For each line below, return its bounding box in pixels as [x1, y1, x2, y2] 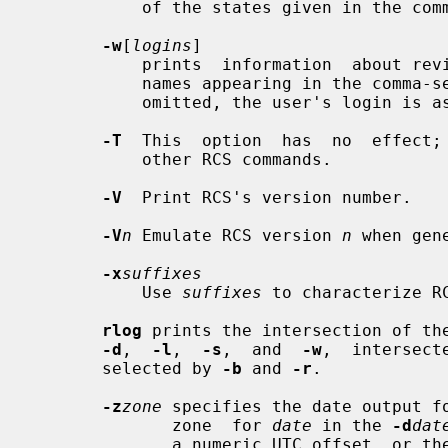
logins [132, 35, 192, 55]
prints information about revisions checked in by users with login [32, 54, 142, 74]
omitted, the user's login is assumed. [32, 92, 142, 112]
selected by [102, 358, 222, 378]
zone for [172, 415, 272, 435]
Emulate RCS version [132, 225, 342, 245]
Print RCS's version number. [122, 187, 412, 207]
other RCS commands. [32, 149, 142, 169]
